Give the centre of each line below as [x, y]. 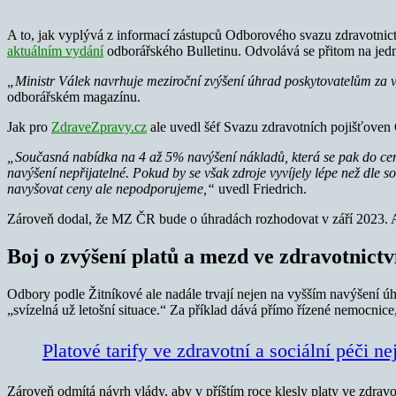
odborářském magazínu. [74, 96]
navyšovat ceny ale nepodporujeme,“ [111, 188]
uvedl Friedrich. [261, 188]
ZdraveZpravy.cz [99, 126]
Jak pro [29, 126]
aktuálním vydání [55, 50]
